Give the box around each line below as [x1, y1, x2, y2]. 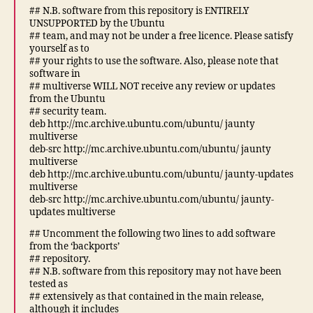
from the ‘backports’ [29, 240, 119, 252]
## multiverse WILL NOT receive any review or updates [29, 80, 275, 92]
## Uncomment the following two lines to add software [29, 228, 275, 240]
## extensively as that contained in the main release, [29, 291, 263, 303]
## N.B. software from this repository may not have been [29, 265, 282, 277]
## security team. [29, 105, 106, 117]
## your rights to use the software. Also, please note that [29, 54, 279, 67]
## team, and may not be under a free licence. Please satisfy [29, 29, 293, 42]
